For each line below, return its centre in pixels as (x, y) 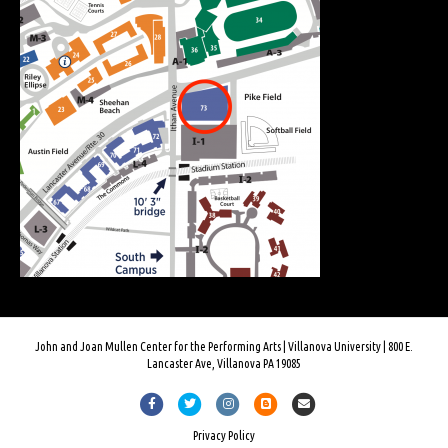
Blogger (283, 403)
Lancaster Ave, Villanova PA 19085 (224, 364)
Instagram (251, 403)
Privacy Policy (224, 436)
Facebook (173, 403)
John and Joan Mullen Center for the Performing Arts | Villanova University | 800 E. (224, 347)
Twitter (206, 403)
